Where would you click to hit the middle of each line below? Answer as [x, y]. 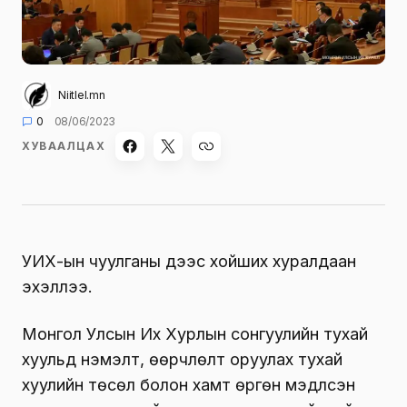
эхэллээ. [57, 287]
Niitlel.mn [82, 95]
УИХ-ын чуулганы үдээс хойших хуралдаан [189, 262]
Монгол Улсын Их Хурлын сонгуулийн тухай [195, 334]
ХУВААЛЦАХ [64, 146]
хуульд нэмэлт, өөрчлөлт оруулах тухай [182, 360]
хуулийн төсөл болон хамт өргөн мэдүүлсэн [189, 385]
